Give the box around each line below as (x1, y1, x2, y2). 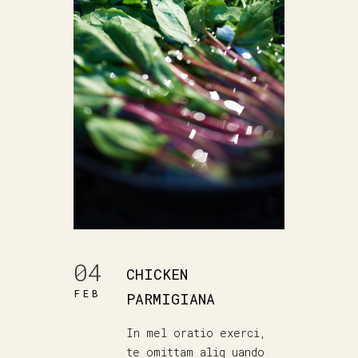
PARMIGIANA (126, 289, 215, 309)
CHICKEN (126, 265, 188, 284)
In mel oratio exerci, (126, 325, 266, 341)
